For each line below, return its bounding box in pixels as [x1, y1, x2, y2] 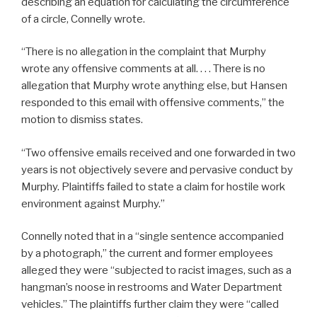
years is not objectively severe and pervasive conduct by [21, 163, 293, 176]
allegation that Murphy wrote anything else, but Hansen [21, 79, 287, 93]
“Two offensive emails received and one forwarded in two [21, 146, 296, 159]
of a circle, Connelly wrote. [21, 12, 145, 25]
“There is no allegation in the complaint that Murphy [21, 45, 266, 59]
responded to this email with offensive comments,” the [21, 96, 284, 110]
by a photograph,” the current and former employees [21, 247, 273, 260]
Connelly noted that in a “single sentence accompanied [21, 230, 284, 243]
